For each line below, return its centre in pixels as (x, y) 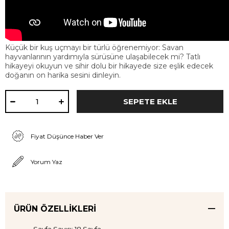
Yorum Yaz (47, 162)
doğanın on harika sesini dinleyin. (63, 75)
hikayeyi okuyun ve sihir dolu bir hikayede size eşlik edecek (109, 66)
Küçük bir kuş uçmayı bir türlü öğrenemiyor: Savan (94, 48)
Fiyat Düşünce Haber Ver (67, 136)
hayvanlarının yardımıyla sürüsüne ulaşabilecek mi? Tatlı (103, 57)
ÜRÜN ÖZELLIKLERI (55, 209)
